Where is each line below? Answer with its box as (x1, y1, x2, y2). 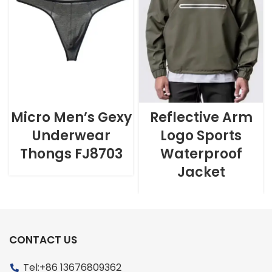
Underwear (32, 126, 110, 146)
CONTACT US (9, 233, 77, 248)
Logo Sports (160, 126, 242, 146)
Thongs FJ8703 (19, 144, 123, 164)
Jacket (177, 163, 225, 182)
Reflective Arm (149, 108, 253, 127)
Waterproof (160, 144, 242, 164)
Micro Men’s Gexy (10, 108, 132, 127)
